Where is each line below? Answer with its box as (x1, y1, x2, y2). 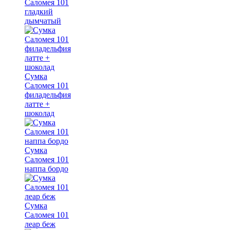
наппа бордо (25, 164, 68, 173)
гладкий (25, 7, 53, 16)
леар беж (25, 219, 55, 228)
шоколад (25, 108, 54, 118)
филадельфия (25, 90, 71, 99)
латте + (25, 99, 50, 108)
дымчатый (25, 16, 61, 25)
